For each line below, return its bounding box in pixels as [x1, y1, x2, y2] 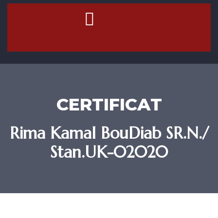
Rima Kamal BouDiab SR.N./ [9, 123, 209, 143]
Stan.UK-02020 [50, 142, 168, 162]
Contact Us [80, 30, 138, 45]
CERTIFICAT [56, 94, 162, 115]
